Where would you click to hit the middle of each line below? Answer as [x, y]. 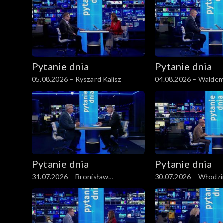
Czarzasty [171, 187]
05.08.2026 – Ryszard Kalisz [77, 79]
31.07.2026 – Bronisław [70, 176]
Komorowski [53, 187]
